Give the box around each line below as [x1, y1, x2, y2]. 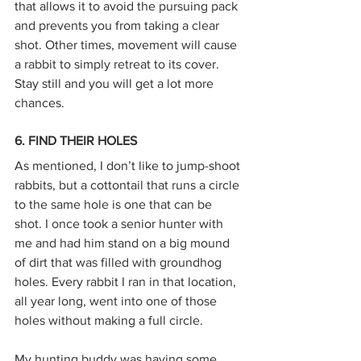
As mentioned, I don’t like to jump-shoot [15, 159, 243, 173]
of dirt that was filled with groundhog [15, 255, 225, 270]
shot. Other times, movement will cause [15, 38, 240, 52]
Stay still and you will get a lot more [15, 77, 217, 91]
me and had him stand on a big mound [15, 236, 233, 251]
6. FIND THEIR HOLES [15, 134, 137, 148]
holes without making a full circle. [15, 313, 203, 328]
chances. [15, 96, 64, 110]
